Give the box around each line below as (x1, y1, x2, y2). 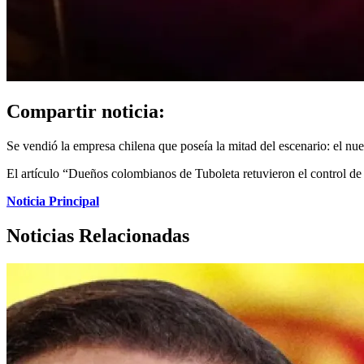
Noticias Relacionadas (6, 224, 189, 246)
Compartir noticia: (6, 100, 165, 122)
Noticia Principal (6, 193, 99, 208)
